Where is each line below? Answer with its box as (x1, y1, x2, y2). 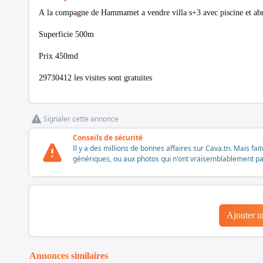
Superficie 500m (39, 30, 94, 39)
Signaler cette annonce (43, 114, 119, 124)
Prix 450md (39, 52, 78, 61)
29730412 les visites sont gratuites (39, 73, 152, 83)
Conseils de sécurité (73, 133, 143, 143)
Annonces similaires (29, 251, 108, 261)
